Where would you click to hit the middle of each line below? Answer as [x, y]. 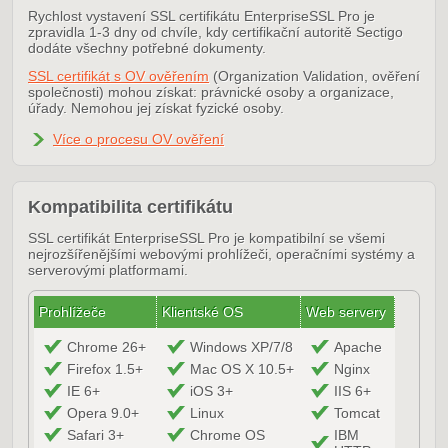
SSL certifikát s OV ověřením [118, 76]
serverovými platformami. [108, 270]
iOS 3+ [211, 391]
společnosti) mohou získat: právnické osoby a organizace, [211, 92]
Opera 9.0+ [103, 413]
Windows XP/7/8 [241, 347]
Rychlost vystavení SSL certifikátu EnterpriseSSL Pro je [201, 16]
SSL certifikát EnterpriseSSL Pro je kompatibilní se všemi [206, 238]
